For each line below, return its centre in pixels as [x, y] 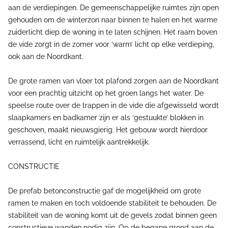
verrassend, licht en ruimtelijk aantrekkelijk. [79, 142]
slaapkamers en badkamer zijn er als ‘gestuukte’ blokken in [106, 118]
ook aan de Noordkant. [46, 56]
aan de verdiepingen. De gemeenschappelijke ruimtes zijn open [113, 8]
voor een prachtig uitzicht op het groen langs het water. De [106, 93]
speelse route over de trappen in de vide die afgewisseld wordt [113, 105]
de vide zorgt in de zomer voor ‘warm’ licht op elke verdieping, [111, 44]
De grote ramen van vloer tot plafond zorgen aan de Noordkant [113, 81]
